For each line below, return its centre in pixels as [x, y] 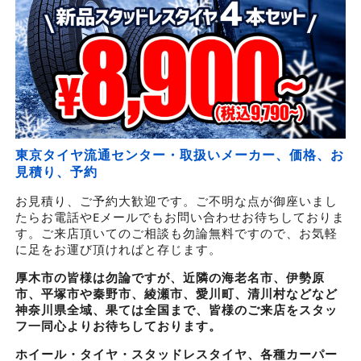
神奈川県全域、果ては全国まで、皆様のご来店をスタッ [176, 309]
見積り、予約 [56, 171]
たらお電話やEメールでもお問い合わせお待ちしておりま [180, 216]
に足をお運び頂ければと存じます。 [118, 249]
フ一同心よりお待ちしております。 [118, 325]
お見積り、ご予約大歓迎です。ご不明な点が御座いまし [176, 200]
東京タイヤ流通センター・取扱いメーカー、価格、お [179, 154]
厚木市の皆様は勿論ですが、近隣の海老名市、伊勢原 [170, 277]
